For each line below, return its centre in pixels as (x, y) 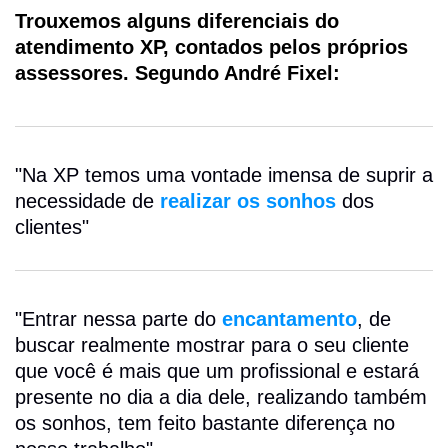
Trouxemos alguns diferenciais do (177, 20)
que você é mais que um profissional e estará (217, 370)
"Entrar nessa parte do (118, 318)
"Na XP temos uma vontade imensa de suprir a (224, 174)
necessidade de (84, 200)
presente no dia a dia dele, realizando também (221, 396)
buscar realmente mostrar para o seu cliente (212, 344)
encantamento (289, 318)
